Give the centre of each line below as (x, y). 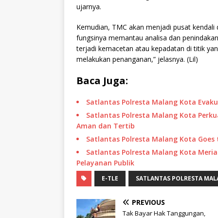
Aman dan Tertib (106, 126)
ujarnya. (89, 7)
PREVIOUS (148, 202)
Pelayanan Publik (105, 163)
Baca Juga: (102, 81)
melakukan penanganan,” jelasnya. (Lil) (137, 59)
